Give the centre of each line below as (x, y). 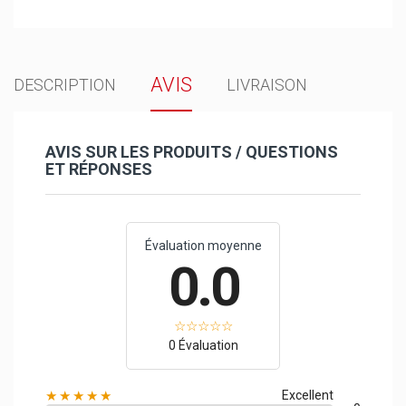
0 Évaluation (203, 345)
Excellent (308, 395)
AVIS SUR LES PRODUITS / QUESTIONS (192, 151)
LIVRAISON (267, 84)
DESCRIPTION (65, 84)
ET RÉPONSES (99, 169)
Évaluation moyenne (203, 245)
